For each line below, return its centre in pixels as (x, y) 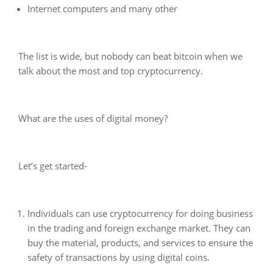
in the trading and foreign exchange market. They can (139, 228)
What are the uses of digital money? (93, 118)
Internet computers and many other (102, 8)
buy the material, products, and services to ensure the (140, 242)
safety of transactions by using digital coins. (119, 257)
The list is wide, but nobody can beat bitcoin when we (130, 56)
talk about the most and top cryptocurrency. (111, 70)
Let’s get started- (53, 165)
